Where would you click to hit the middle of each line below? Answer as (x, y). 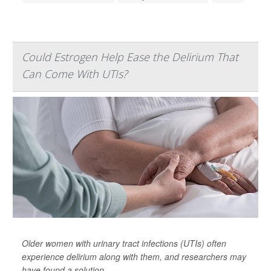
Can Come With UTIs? (75, 74)
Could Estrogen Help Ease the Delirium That (130, 57)
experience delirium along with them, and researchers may (134, 257)
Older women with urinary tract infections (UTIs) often (124, 243)
